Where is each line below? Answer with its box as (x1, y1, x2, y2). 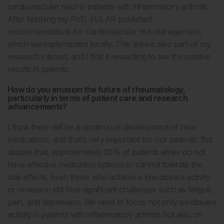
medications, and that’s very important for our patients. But (7, 134, 212, 144)
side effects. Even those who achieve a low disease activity (7, 172, 210, 182)
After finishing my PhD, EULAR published (7, 14, 152, 24)
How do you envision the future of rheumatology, (7, 84, 185, 94)
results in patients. (7, 64, 70, 74)
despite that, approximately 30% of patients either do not (7, 147, 205, 157)
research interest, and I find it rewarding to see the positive (7, 51, 211, 61)
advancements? (7, 101, 67, 111)
